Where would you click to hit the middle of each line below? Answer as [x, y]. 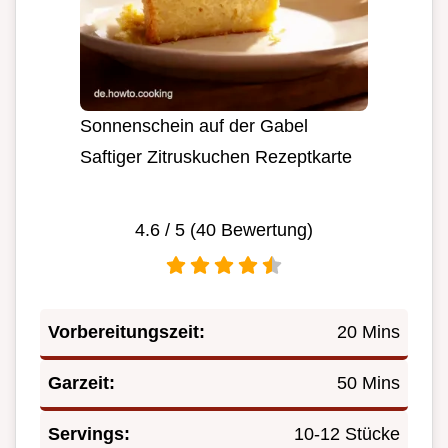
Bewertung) [264, 229]
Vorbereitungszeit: [126, 331]
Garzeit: [81, 382]
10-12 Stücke [347, 433]
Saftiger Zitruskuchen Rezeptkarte [216, 156]
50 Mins [368, 382]
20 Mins [368, 331]
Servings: [89, 433]
